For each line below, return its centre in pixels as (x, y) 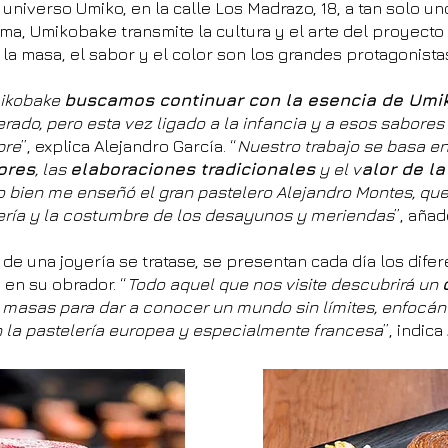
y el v (338, 169)
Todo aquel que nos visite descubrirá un (284, 284)
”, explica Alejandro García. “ (129, 146)
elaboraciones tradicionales (192, 169)
